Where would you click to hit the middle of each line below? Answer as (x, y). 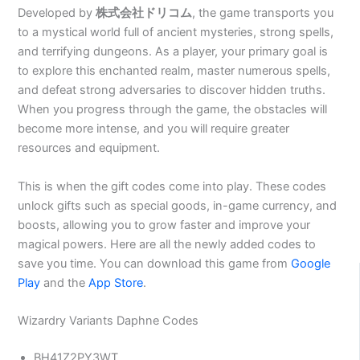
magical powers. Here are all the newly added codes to (167, 244)
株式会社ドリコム (144, 13)
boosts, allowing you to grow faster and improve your (164, 225)
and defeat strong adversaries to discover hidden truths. (172, 90)
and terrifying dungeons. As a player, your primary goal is (173, 52)
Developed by (57, 13)
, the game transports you (263, 13)
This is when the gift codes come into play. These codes (172, 186)
